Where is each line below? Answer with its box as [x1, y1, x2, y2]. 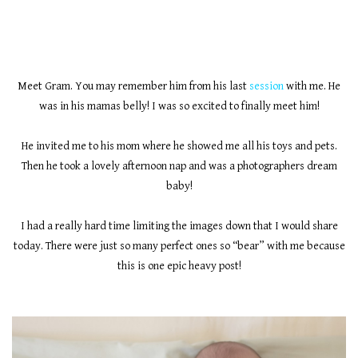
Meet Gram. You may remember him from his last [18, 80, 249, 93]
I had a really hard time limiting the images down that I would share [20, 220, 338, 233]
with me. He [284, 80, 340, 93]
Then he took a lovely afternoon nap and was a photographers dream [21, 160, 337, 173]
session [249, 80, 284, 93]
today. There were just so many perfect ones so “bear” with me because [13, 240, 345, 253]
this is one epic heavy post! [117, 260, 241, 272]
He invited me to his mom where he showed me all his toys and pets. [21, 140, 337, 153]
